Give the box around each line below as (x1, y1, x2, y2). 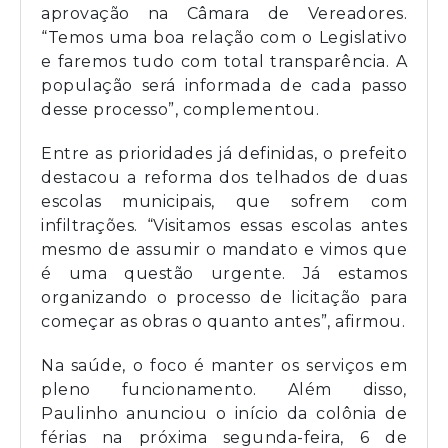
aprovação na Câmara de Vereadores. (41, 3, 407, 23)
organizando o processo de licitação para (41, 287, 407, 307)
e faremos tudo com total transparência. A (41, 51, 407, 71)
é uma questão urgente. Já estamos (41, 263, 407, 283)
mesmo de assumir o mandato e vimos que (41, 239, 407, 259)
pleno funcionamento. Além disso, (41, 379, 407, 399)
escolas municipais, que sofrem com (41, 191, 407, 211)
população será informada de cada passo (41, 75, 407, 95)
